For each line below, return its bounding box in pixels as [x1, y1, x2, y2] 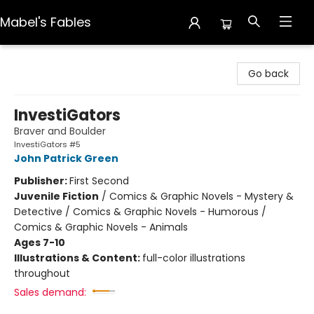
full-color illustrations [142, 251, 245, 265]
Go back [248, 67, 289, 81]
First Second [69, 174, 129, 188]
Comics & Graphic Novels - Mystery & [109, 189, 294, 203]
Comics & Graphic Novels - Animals [14, 220, 188, 234]
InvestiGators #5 [14, 139, 81, 150]
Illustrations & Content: [14, 251, 142, 265]
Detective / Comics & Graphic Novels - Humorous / [14, 205, 266, 219]
